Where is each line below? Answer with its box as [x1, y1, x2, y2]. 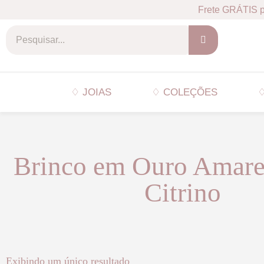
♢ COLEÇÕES [151, 87, 217, 98]
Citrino [144, 178, 221, 207]
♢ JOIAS [71, 87, 111, 98]
